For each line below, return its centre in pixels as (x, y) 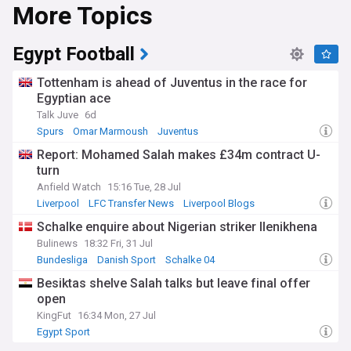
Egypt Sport (63, 332)
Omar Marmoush (110, 131)
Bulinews (57, 243)
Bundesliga (62, 260)
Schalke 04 (190, 260)
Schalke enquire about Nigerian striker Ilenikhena (177, 227)
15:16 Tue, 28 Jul (144, 187)
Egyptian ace (74, 98)
